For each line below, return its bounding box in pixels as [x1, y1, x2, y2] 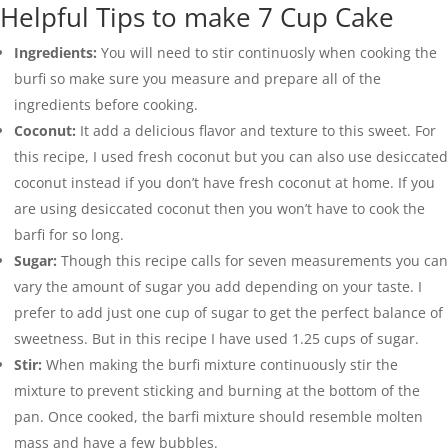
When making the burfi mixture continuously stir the [42, 354, 398, 374]
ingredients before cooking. [14, 94, 198, 114]
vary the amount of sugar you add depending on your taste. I [14, 276, 422, 296]
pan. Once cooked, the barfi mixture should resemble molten [14, 406, 423, 426]
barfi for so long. [14, 224, 124, 244]
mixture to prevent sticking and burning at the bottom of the [14, 380, 420, 400]
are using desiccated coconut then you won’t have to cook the [14, 198, 425, 218]
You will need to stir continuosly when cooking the [97, 42, 437, 62]
